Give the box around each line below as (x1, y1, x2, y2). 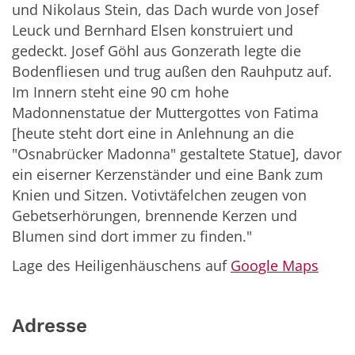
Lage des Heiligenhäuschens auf (12, 256, 231, 276)
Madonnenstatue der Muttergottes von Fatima (12, 103, 319, 123)
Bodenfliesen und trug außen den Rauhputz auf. (12, 62, 332, 82)
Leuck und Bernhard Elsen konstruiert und (12, 21, 293, 40)
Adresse (12, 314, 87, 338)
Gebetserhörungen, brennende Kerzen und (12, 206, 297, 226)
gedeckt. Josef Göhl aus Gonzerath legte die (12, 41, 301, 61)
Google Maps (231, 256, 319, 276)
